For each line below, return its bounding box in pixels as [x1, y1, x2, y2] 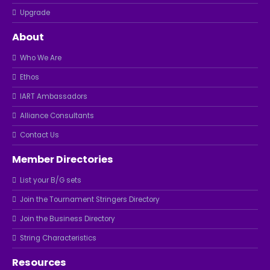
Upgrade [20, 7, 50, 17]
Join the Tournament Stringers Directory [20, 194, 160, 204]
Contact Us [20, 130, 59, 140]
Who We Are [20, 52, 61, 63]
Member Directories [12, 152, 113, 166]
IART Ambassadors [20, 91, 87, 101]
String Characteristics [20, 233, 96, 243]
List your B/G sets [20, 175, 81, 185]
